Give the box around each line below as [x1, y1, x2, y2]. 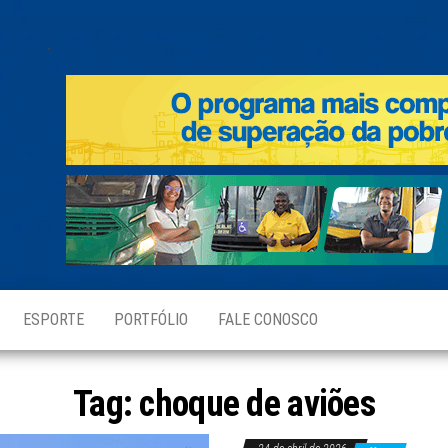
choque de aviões [139, 383, 375, 425]
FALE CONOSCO [218, 310, 318, 329]
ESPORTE [23, 310, 84, 329]
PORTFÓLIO [114, 310, 188, 329]
